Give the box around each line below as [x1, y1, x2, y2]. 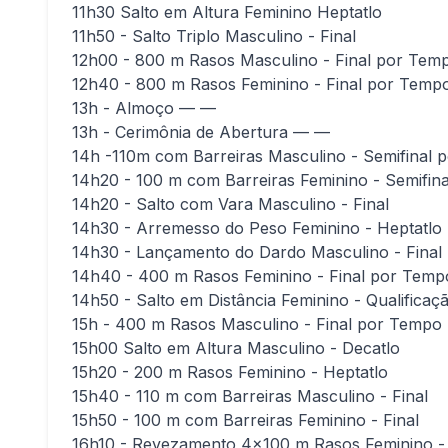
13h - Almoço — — [72, 98, 216, 118]
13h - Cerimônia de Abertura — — [72, 122, 330, 142]
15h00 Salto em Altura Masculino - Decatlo [72, 338, 400, 358]
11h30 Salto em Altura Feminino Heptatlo [72, 2, 382, 22]
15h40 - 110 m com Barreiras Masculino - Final [72, 386, 428, 406]
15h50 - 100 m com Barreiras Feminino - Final [72, 410, 419, 430]
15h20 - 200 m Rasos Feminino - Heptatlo [72, 362, 388, 382]
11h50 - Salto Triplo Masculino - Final [72, 26, 356, 46]
